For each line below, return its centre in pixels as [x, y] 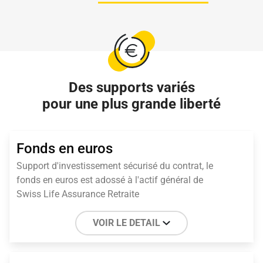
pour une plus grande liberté [131, 104]
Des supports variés [131, 87]
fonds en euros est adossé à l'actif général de [110, 180]
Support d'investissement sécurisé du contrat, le [115, 166]
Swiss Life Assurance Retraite [78, 194]
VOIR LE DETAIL [127, 222]
